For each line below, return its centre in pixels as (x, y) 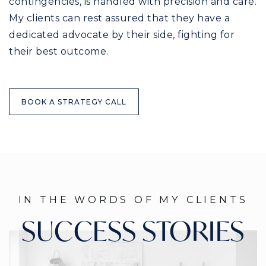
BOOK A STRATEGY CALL (74, 102)
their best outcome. (59, 51)
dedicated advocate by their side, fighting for (122, 34)
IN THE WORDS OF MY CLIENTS (133, 199)
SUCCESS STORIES (133, 230)
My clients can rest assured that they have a (119, 18)
